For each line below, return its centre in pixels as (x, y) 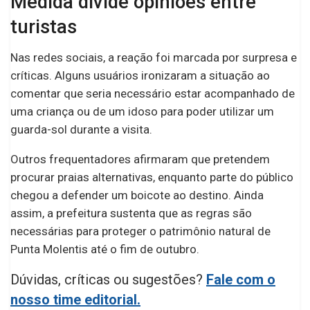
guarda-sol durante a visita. (81, 130)
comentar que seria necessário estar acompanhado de (153, 94)
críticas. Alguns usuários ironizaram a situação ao (140, 76)
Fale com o (241, 280)
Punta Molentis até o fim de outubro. (105, 249)
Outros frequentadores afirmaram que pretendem (140, 159)
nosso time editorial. (75, 300)
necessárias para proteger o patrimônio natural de (140, 231)
